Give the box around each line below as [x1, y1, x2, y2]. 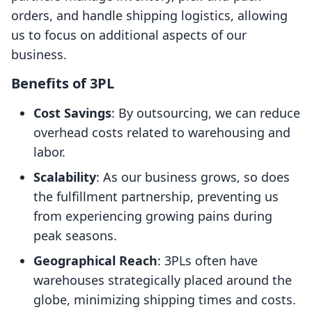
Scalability [33, 169, 96, 186]
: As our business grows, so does [96, 169, 290, 186]
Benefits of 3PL [11, 74, 114, 93]
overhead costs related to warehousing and [33, 124, 290, 141]
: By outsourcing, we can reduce [111, 104, 300, 122]
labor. [33, 143, 65, 161]
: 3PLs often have [157, 252, 258, 270]
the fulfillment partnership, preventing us [33, 188, 279, 205]
